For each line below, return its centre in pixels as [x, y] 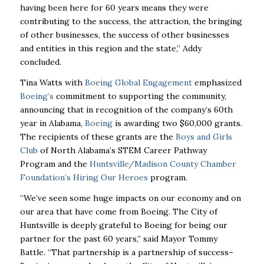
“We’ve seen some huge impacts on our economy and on [130, 198]
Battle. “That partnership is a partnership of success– [126, 253]
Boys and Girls [204, 137]
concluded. [40, 62]
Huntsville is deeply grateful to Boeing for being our [123, 225]
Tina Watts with [52, 83]
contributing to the [58, 22]
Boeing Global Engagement [138, 83]
